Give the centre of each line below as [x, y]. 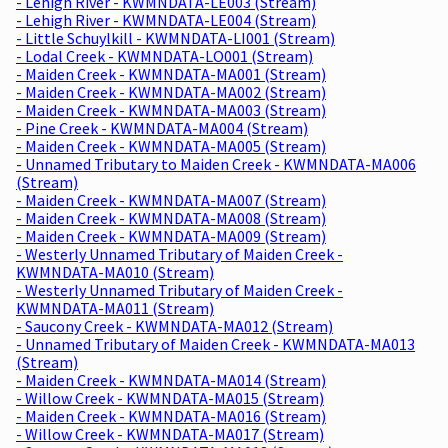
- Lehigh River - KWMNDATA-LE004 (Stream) [166, 19]
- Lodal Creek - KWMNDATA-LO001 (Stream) [164, 55]
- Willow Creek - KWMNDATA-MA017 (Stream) [170, 433]
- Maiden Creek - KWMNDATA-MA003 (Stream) [171, 109]
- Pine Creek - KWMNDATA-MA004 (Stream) [162, 127]
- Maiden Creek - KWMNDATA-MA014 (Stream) [171, 379]
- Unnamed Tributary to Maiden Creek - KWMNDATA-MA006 [216, 163]
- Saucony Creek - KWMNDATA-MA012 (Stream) [174, 325]
